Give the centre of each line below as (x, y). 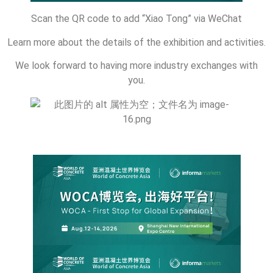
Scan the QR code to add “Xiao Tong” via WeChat (136, 19)
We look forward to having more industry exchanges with (136, 66)
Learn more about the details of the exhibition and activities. (136, 42)
